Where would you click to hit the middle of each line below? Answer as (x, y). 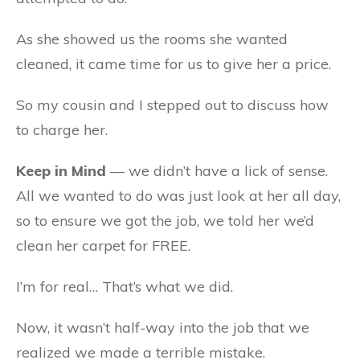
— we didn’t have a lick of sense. (217, 171)
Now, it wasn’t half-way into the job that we (163, 327)
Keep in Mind (61, 171)
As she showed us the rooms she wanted (152, 39)
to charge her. (62, 130)
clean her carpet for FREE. (103, 245)
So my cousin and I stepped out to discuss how (172, 105)
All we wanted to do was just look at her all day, (178, 196)
